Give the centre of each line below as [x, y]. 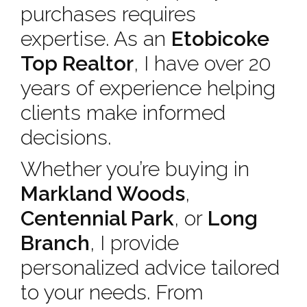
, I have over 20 [202, 63]
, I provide [134, 243]
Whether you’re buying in [135, 169]
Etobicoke [220, 39]
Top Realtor [77, 63]
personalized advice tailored [150, 268]
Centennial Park [97, 218]
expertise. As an [96, 39]
